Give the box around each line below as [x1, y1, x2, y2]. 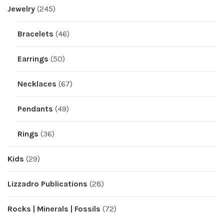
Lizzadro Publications [7, 178, 87, 188]
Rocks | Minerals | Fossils [7, 203, 100, 213]
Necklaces [17, 78, 56, 88]
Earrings [17, 53, 48, 63]
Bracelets [17, 28, 53, 38]
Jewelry [7, 3, 35, 13]
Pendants [17, 103, 53, 113]
